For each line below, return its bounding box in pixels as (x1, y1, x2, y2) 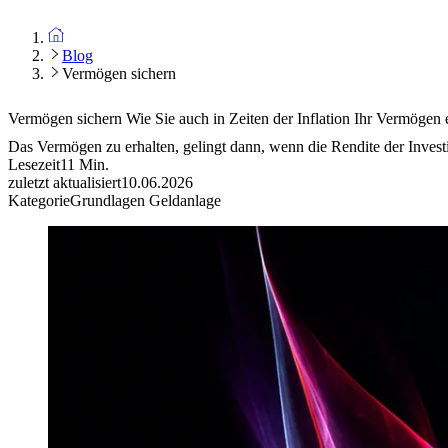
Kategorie (8, 192, 70, 210)
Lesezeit (8, 156, 60, 174)
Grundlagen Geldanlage (70, 192, 221, 210)
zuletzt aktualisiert (8, 174, 121, 192)
